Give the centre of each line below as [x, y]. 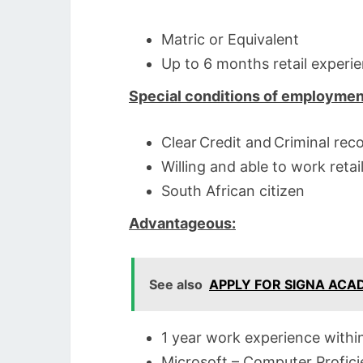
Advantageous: [182, 223]
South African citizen [233, 191]
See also [176, 284]
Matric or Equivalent [230, 39]
